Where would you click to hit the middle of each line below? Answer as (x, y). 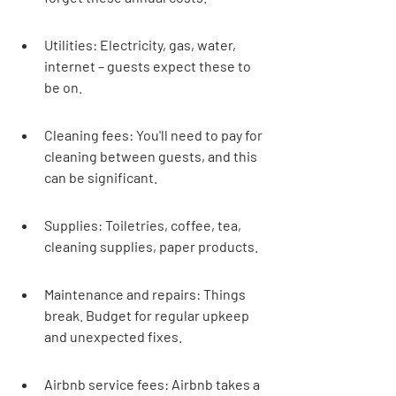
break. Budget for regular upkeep (148, 315)
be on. (63, 87)
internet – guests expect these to (149, 66)
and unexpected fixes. (113, 336)
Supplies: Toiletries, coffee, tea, (144, 225)
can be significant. (101, 177)
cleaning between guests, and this (152, 156)
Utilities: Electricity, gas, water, (141, 45)
